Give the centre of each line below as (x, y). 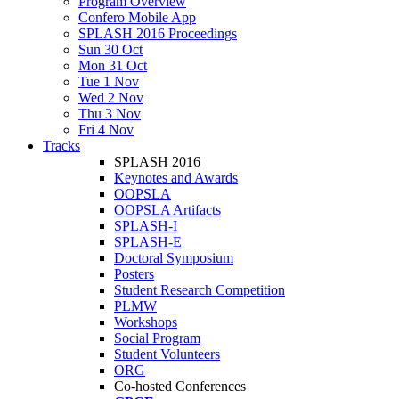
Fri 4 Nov (106, 130)
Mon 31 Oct (113, 65)
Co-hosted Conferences (180, 386)
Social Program (157, 338)
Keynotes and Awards (176, 178)
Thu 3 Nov (110, 114)
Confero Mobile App (137, 17)
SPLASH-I (146, 226)
